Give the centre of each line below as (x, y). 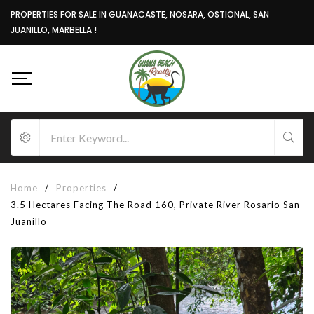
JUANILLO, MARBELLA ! (54, 30)
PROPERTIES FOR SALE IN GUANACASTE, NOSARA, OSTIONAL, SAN (140, 14)
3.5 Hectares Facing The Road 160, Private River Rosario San (155, 205)
